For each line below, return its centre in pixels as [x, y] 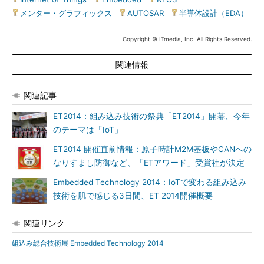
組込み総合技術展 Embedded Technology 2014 [88, 243]
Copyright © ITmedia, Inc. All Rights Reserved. [187, 39]
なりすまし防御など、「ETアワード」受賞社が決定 [149, 163]
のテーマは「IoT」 [88, 130]
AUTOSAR [146, 13]
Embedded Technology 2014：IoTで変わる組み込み [150, 182]
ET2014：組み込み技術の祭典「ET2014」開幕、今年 [151, 116]
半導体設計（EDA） [214, 13]
